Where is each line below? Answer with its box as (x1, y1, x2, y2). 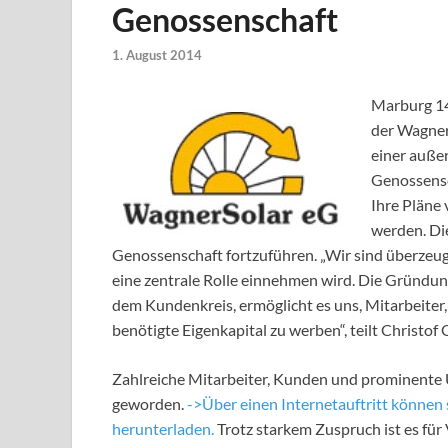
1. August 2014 (112, 47, 202, 64)
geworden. (112, 394, 187, 414)
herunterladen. (112, 419, 214, 439)
